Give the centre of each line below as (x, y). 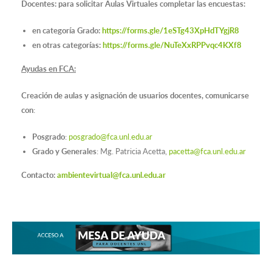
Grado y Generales (64, 151)
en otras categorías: (67, 45)
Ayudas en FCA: (49, 69)
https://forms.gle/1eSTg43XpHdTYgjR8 (171, 31)
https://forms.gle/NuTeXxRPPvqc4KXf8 (172, 45)
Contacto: (39, 175)
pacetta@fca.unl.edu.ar (207, 151)
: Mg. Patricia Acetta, (133, 151)
